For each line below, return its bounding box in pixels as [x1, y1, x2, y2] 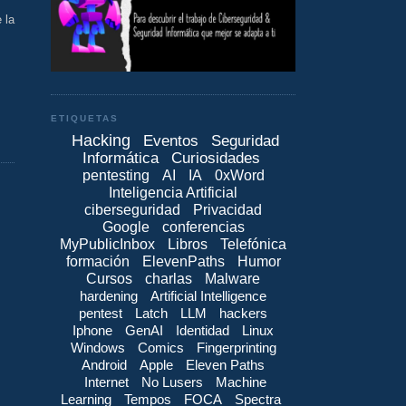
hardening [80, 287, 138, 304]
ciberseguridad [84, 201, 180, 217]
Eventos [143, 131, 198, 150]
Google [101, 218, 150, 235]
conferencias [161, 218, 245, 235]
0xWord [214, 167, 265, 183]
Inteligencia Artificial [109, 184, 237, 200]
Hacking [72, 130, 130, 150]
